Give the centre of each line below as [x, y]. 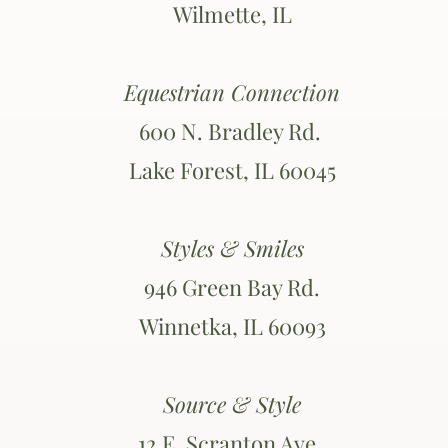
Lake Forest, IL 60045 [232, 170]
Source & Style [232, 404]
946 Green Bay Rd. [232, 287]
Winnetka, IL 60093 [232, 326]
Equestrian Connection [232, 92]
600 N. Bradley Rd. [232, 131]
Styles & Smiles [232, 248]
